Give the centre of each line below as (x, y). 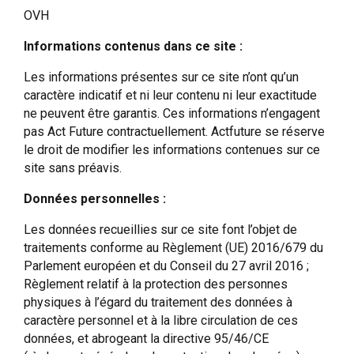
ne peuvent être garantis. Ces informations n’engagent (172, 113)
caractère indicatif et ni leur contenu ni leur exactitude (170, 95)
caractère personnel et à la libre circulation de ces (161, 320)
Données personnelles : (95, 198)
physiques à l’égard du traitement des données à (158, 302)
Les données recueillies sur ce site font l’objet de (160, 229)
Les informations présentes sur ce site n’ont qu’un (161, 77)
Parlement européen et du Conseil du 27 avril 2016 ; (166, 265)
